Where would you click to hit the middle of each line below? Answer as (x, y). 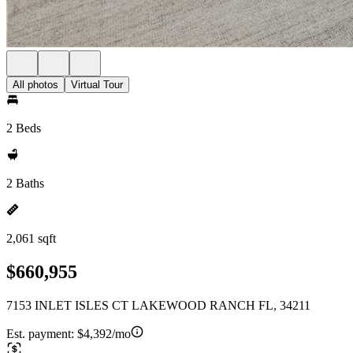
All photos (35, 85)
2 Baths (25, 183)
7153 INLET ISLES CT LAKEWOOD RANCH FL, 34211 (158, 305)
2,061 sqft (31, 238)
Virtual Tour (97, 85)
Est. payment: (42, 333)
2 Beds (24, 128)
